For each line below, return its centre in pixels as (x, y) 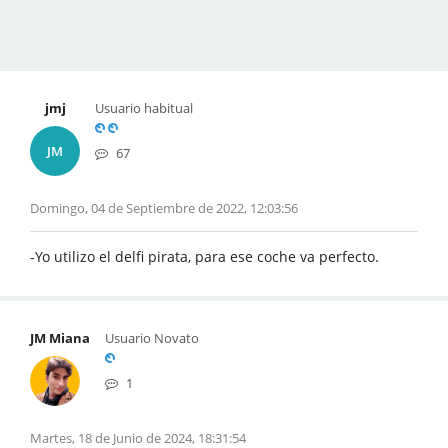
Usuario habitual (144, 108)
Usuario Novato (152, 338)
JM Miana (60, 338)
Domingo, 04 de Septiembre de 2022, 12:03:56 (164, 208)
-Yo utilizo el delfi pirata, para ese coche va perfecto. (204, 256)
